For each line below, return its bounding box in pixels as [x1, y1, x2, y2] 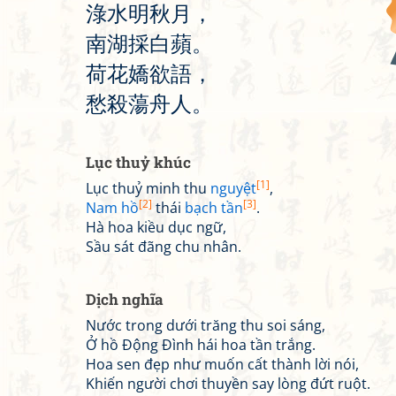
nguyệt [210, 179, 256, 198]
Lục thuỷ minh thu [86, 179, 210, 198]
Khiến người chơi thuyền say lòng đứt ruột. [86, 374, 370, 393]
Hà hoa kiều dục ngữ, [86, 217, 226, 237]
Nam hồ [86, 198, 139, 217]
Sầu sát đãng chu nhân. [86, 237, 241, 256]
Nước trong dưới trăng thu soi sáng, [86, 316, 325, 335]
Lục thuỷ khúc [86, 152, 191, 172]
